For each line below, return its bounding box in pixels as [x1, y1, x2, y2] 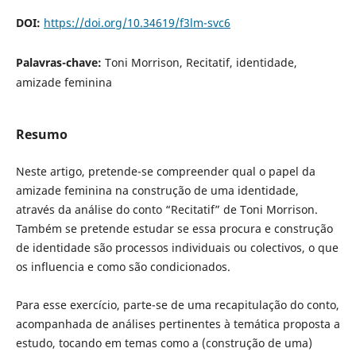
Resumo [15, 126, 68, 144]
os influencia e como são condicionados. [15, 259, 230, 275]
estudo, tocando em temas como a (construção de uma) [15, 335, 312, 351]
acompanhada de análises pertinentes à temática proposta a [15, 316, 340, 332]
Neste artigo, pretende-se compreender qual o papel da [15, 164, 315, 180]
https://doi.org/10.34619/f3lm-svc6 [43, 15, 230, 31]
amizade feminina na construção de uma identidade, [15, 183, 299, 199]
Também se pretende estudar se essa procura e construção [15, 221, 333, 237]
